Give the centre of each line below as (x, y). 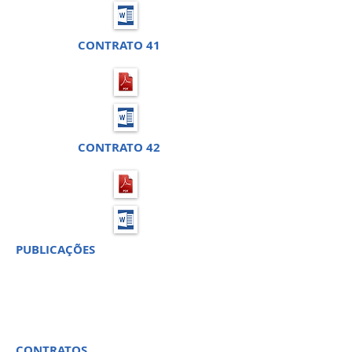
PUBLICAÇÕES (55, 249)
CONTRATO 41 (119, 45)
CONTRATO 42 (119, 147)
